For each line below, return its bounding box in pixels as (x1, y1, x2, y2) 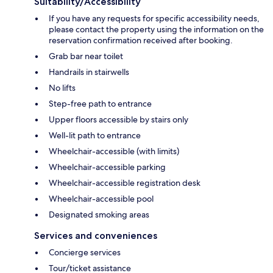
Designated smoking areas (49, 209, 149, 221)
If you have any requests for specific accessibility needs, (49, 13, 260, 24)
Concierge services (49, 247, 121, 258)
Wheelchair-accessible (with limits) (49, 146, 179, 157)
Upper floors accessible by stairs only (49, 114, 188, 126)
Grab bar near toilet (49, 51, 123, 62)
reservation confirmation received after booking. (49, 35, 233, 46)
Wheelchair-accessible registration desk (49, 177, 200, 189)
